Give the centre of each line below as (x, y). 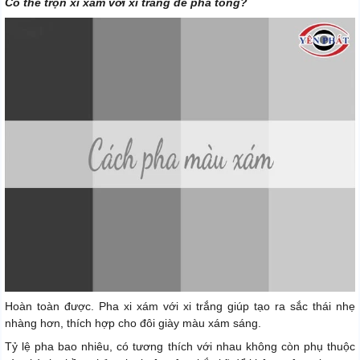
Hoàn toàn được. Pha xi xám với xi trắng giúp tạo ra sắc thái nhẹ (180, 306)
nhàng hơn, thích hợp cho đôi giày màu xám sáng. (133, 323)
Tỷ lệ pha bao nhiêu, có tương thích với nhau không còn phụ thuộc (180, 346)
